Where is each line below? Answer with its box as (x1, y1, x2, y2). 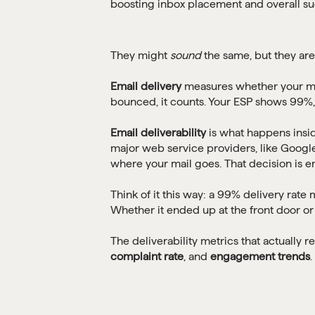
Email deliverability (110, 127, 206, 139)
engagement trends (210, 250, 310, 263)
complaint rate (110, 250, 184, 263)
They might (110, 49, 170, 62)
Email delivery (110, 80, 181, 93)
